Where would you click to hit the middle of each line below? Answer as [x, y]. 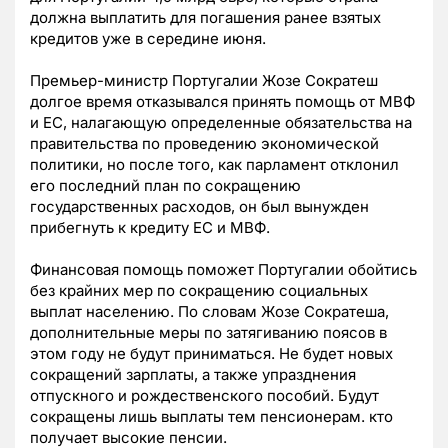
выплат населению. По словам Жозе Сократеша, [209, 312]
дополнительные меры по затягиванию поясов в [208, 333]
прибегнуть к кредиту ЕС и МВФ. [150, 228]
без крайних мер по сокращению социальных [199, 291]
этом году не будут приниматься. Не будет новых [211, 354]
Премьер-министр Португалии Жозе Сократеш [204, 81]
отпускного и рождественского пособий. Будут [204, 396]
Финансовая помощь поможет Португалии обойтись [223, 270]
